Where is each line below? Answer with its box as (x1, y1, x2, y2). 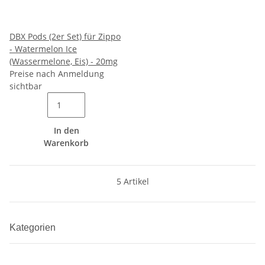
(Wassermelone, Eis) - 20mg (9, 56, 118, 67)
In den (53, 125, 79, 136)
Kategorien (9, 222, 58, 232)
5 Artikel (116, 176, 149, 187)
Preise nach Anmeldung (9, 68, 104, 79)
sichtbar (9, 80, 42, 92)
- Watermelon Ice (9, 43, 77, 54)
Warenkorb (44, 137, 89, 148)
